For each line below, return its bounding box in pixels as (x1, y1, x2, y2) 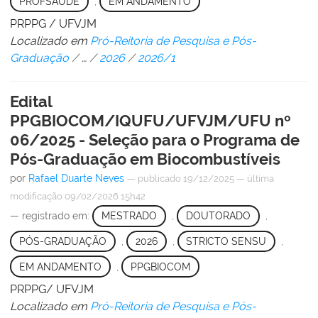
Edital (10, 92, 52, 111)
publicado (138, 172, 181, 184)
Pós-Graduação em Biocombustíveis (10, 149, 280, 168)
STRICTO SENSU (186, 236, 267, 247)
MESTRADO (101, 210, 157, 222)
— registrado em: (10, 210, 92, 222)
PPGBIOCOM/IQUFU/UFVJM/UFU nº (10, 111, 291, 130)
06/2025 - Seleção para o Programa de (10, 130, 300, 149)
